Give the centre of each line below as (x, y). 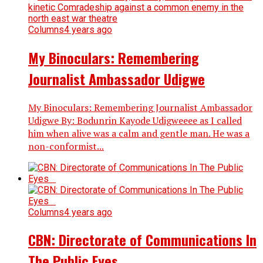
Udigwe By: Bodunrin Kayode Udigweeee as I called (135, 120)
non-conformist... (66, 146)
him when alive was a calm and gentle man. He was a (139, 133)
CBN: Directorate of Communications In (142, 240)
